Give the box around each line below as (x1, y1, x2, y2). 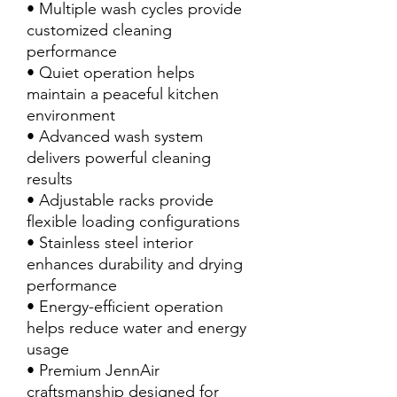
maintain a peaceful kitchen (27, 84, 219, 104)
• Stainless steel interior (27, 233, 193, 253)
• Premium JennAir (27, 361, 160, 380)
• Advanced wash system (27, 127, 203, 146)
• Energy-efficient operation (27, 297, 223, 316)
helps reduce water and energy (27, 318, 246, 338)
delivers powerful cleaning (27, 148, 211, 167)
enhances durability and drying (27, 254, 243, 274)
